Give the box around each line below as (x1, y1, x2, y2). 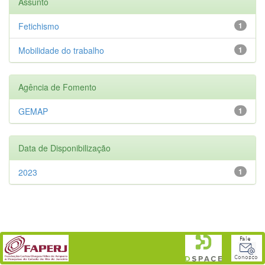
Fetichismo (18, 20, 59, 32)
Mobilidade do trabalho (18, 44, 104, 56)
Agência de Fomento (18, 80, 96, 93)
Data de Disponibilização (18, 141, 111, 154)
